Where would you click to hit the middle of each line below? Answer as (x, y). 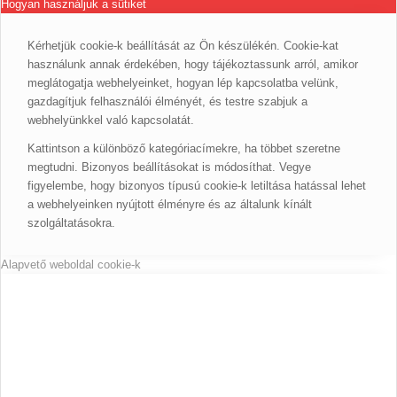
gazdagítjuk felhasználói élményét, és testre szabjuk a (167, 102)
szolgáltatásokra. (71, 223)
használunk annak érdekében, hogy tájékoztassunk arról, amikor (193, 65)
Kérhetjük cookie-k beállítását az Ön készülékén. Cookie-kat (183, 46)
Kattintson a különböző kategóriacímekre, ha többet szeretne (184, 149)
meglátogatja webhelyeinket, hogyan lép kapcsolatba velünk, (183, 83)
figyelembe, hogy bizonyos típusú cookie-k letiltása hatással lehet (197, 186)
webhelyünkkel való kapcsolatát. (111, 121)
